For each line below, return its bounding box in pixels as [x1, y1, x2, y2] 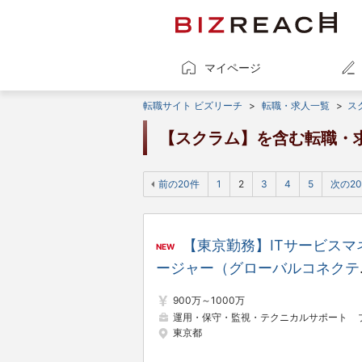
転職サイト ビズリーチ [143, 99, 242, 112]
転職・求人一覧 [262, 99, 330, 112]
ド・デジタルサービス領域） [156, 282, 345, 299]
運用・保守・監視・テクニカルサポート [173, 310, 347, 323]
